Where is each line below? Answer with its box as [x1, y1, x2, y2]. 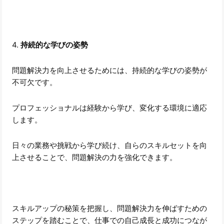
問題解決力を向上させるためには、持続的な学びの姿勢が [12, 65, 207, 75]
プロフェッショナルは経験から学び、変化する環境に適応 [12, 102, 207, 112]
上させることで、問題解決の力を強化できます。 [12, 152, 177, 162]
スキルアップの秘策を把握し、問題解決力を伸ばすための [12, 203, 207, 213]
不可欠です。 [12, 77, 57, 87]
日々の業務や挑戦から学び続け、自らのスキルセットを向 [12, 140, 207, 150]
